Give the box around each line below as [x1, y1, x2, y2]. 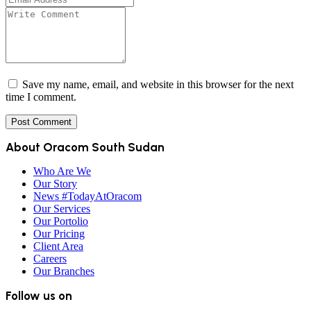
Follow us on [6, 288, 72, 303]
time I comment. [6, 90, 76, 103]
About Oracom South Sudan [6, 140, 165, 154]
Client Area [33, 239, 83, 252]
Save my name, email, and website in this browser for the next [22, 78, 294, 90]
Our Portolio [33, 215, 88, 227]
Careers [33, 252, 67, 264]
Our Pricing [33, 227, 85, 239]
